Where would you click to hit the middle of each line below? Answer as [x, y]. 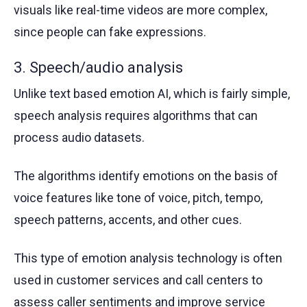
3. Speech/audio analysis [98, 67]
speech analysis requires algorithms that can [136, 115]
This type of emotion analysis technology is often [148, 258]
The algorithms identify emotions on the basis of [146, 175]
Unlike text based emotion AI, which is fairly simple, [152, 93]
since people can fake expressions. [110, 32]
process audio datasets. [79, 137]
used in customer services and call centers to [138, 280]
